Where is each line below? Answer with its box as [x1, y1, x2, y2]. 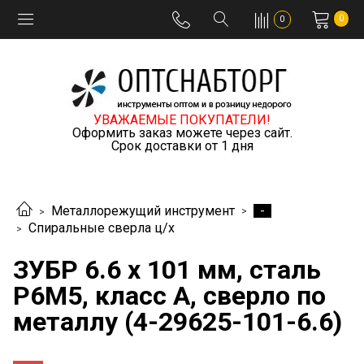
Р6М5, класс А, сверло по [13, 279, 326, 311]
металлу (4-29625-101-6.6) [13, 305, 342, 337]
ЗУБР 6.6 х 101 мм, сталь [13, 253, 321, 285]
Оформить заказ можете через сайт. [71, 125, 292, 141]
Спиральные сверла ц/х [28, 220, 175, 236]
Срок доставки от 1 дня [110, 138, 253, 154]
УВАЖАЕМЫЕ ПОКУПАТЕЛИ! [93, 112, 271, 128]
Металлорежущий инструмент [51, 203, 235, 219]
